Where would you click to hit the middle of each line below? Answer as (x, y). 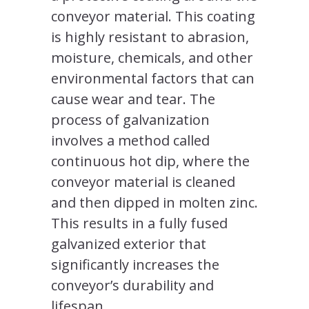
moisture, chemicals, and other (152, 57)
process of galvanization (130, 119)
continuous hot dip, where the (150, 161)
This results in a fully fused (139, 223)
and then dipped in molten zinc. (154, 202)
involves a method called (130, 140)
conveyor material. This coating (153, 16)
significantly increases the (135, 264)
